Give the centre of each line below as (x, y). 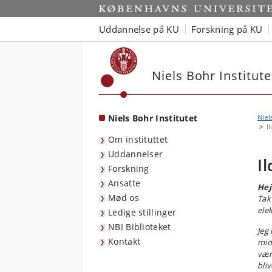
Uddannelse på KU (139, 29)
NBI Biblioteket (140, 227)
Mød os (124, 198)
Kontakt (124, 241)
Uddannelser (136, 154)
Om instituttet (138, 139)
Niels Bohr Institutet (153, 118)
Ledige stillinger (142, 212)
